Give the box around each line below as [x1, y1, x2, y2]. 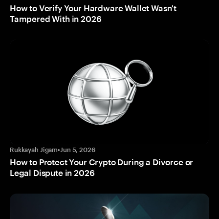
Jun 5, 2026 [60, 145, 95, 153]
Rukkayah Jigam [10, 145, 58, 153]
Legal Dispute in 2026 [10, 167, 95, 177]
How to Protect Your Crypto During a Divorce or [10, 156, 194, 167]
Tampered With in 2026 [10, 14, 102, 24]
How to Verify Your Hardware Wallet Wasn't [10, 3, 177, 13]
